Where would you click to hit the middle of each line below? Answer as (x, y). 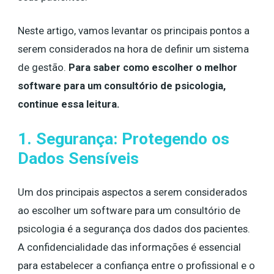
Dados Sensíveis (78, 158)
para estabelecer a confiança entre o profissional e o (136, 265)
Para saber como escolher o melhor (153, 67)
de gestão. (43, 67)
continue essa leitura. (69, 104)
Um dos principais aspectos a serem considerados (132, 192)
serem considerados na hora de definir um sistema (133, 49)
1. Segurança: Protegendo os (124, 139)
